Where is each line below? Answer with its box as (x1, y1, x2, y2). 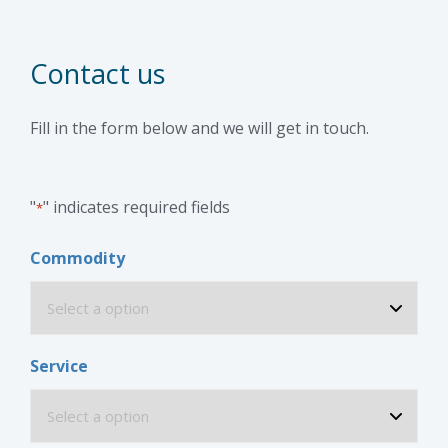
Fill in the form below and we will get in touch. (30, 117, 369, 140)
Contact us (30, 55, 165, 93)
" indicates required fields (43, 196, 230, 219)
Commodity (30, 247, 125, 270)
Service (30, 355, 88, 378)
